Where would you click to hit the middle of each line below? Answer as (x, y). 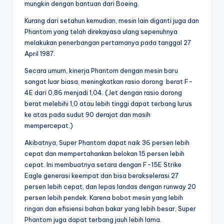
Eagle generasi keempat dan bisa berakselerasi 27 (101, 175)
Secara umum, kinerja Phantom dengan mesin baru (101, 70)
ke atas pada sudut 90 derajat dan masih (87, 114)
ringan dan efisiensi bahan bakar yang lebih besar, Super (110, 208)
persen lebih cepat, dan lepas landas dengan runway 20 (110, 186)
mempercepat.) (49, 125)
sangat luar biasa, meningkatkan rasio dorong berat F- (109, 81)
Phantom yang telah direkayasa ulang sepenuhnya (101, 31)
